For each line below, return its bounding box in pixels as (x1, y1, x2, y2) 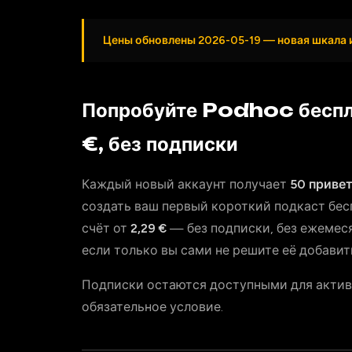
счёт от (82, 221, 130, 236)
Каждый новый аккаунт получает (82, 177, 290, 192)
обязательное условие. (82, 299, 223, 314)
